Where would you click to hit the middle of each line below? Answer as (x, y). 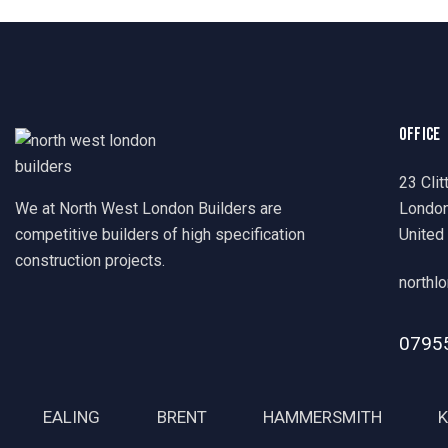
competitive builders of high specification (160, 234)
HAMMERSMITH (323, 416)
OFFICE (419, 134)
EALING (72, 416)
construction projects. (90, 260)
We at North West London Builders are (148, 208)
